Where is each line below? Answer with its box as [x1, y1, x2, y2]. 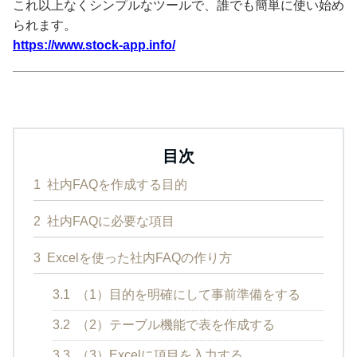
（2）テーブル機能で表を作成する [73, 317, 275, 331]
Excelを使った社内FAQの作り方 [44, 250, 232, 265]
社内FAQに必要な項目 [44, 214, 175, 228]
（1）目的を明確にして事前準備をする [73, 287, 300, 301]
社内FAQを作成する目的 [44, 177, 187, 191]
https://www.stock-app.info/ [13, 37, 175, 52]
